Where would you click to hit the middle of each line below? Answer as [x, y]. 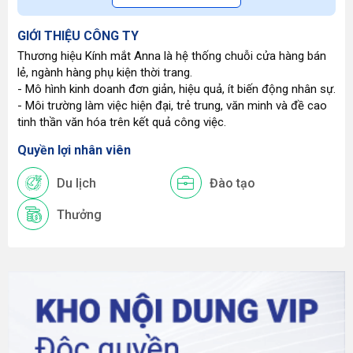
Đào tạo [232, 183]
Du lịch [76, 183]
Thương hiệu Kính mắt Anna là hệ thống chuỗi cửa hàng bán [172, 56]
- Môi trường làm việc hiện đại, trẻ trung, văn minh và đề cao [172, 106]
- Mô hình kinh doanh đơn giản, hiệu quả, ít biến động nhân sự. [176, 89]
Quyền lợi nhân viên [74, 150]
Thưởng [79, 214]
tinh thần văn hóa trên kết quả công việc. [122, 122]
